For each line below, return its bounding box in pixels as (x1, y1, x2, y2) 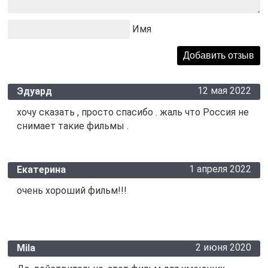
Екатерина (16, 164, 66, 176)
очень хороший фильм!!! (16, 185, 127, 197)
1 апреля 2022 (189, 163, 252, 175)
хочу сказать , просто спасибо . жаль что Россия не (16, 106, 249, 118)
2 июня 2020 (196, 242, 252, 254)
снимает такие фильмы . (16, 120, 129, 132)
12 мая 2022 (197, 85, 252, 97)
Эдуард (16, 86, 52, 98)
